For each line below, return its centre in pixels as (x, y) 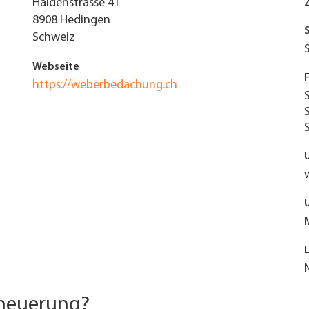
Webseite (56, 67)
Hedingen (85, 20)
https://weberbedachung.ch (104, 85)
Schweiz (53, 38)
